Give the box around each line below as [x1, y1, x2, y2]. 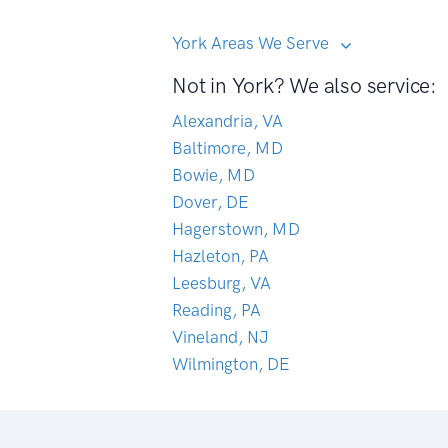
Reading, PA [172, 299, 261, 320]
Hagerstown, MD [172, 218, 300, 239]
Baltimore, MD [172, 137, 283, 158]
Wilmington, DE [172, 353, 290, 374]
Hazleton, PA [172, 245, 269, 266]
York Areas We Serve [172, 33, 333, 54]
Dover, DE [172, 191, 249, 212]
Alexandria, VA [172, 110, 283, 131]
